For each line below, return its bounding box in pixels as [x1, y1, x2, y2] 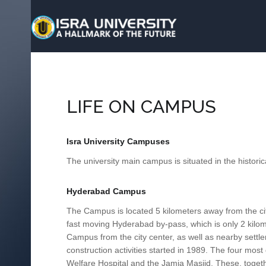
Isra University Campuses [66, 137, 170, 146]
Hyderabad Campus [66, 186, 146, 196]
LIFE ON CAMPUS [66, 96, 216, 117]
